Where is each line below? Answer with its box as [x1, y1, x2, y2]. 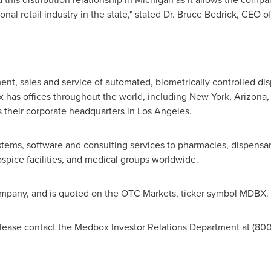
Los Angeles [137, 104, 189, 118]
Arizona [233, 90, 267, 103]
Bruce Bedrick [177, 7, 237, 21]
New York [189, 90, 229, 103]
